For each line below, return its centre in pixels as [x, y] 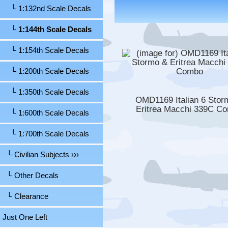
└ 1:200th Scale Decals [46, 72]
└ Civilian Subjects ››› [41, 155]
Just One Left [25, 218]
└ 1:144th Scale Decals [47, 30]
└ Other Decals [31, 176]
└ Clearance [25, 197]
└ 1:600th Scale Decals [46, 113]
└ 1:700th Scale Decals [46, 134]
